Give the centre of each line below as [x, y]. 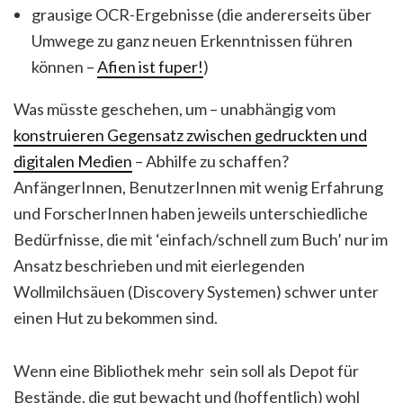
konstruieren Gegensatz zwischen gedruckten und [190, 135]
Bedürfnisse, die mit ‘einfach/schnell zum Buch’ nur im [201, 239]
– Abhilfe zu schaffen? [210, 161]
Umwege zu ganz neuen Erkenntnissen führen [192, 40]
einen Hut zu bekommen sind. [116, 318]
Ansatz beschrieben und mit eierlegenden [159, 265]
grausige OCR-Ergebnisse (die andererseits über [201, 14]
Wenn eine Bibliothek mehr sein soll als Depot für [186, 371]
